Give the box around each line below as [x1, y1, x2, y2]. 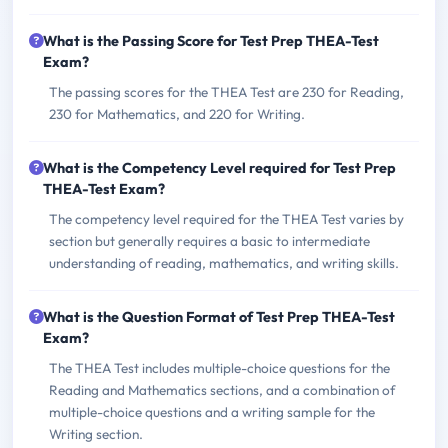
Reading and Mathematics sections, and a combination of [49, 381, 395, 400]
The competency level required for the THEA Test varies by [49, 210, 404, 229]
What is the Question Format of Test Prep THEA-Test [43, 308, 395, 327]
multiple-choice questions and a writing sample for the [49, 403, 375, 422]
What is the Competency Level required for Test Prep [43, 159, 396, 178]
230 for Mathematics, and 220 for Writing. [49, 105, 305, 124]
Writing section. [49, 425, 143, 444]
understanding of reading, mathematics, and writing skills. [49, 254, 399, 273]
